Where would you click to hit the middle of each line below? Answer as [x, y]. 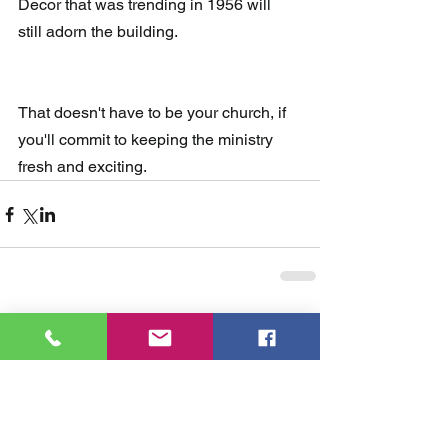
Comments [54, 346]
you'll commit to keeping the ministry [147, 140]
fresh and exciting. [82, 167]
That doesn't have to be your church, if [154, 113]
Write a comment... [98, 423]
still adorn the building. [99, 32]
